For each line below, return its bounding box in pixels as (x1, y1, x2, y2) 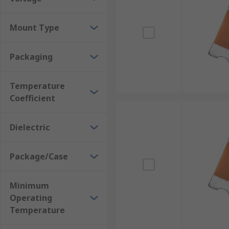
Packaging (10, 51, 53, 62)
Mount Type (10, 22, 59, 33)
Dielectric (10, 122, 50, 133)
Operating (10, 192, 52, 203)
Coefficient (10, 93, 55, 104)
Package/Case (10, 151, 68, 162)
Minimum (10, 180, 49, 191)
